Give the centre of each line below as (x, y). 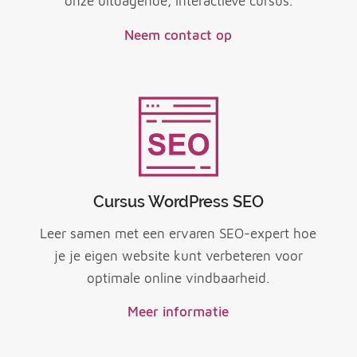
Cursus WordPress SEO (178, 202)
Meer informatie (178, 312)
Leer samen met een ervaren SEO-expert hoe (178, 233)
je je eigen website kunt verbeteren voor (178, 255)
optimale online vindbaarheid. (178, 278)
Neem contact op (178, 35)
